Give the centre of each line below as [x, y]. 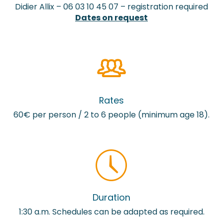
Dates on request [111, 18]
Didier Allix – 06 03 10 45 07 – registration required [111, 7]
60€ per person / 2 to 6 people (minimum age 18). [111, 115]
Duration [111, 198]
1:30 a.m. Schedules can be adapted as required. [111, 212]
